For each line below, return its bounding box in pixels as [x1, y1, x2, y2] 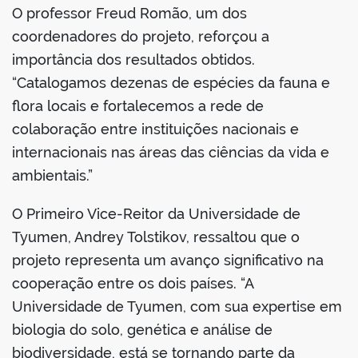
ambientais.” [12, 167, 93, 185]
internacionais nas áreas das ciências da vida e [12, 144, 329, 161]
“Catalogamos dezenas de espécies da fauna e [12, 74, 330, 92]
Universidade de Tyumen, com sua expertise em [12, 298, 342, 316]
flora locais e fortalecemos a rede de [12, 97, 264, 115]
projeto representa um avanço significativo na [12, 252, 324, 269]
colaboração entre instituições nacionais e [12, 121, 299, 138]
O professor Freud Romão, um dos [12, 5, 247, 22]
